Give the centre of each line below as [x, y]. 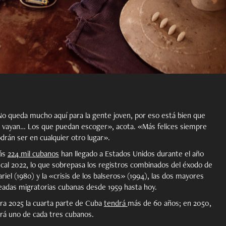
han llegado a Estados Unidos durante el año [131, 153]
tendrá [116, 203]
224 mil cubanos [33, 153]
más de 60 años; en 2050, [169, 203]
